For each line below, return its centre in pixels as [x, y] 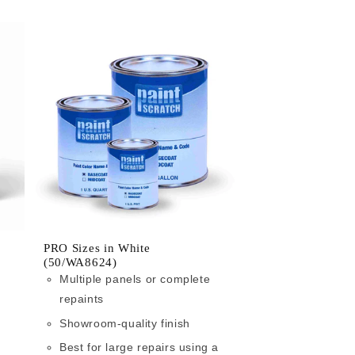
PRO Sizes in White [97, 248]
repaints [82, 299]
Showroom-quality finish [125, 323]
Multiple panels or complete [135, 279]
